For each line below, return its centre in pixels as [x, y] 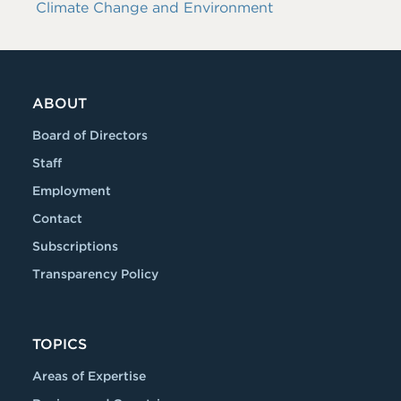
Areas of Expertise [89, 376]
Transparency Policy [95, 274]
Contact [57, 218]
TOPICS [60, 344]
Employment [72, 191]
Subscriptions [75, 246]
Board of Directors [90, 135]
